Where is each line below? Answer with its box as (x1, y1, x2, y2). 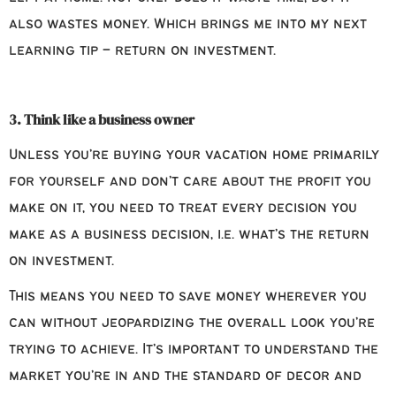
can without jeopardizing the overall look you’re (9, 316, 375, 331)
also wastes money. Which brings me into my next (9, 17, 367, 33)
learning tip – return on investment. (9, 43, 276, 59)
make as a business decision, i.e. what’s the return (9, 227, 369, 243)
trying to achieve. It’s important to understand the (9, 342, 378, 358)
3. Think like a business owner (9, 110, 194, 130)
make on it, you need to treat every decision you (9, 201, 357, 217)
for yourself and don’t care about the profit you (9, 174, 371, 190)
